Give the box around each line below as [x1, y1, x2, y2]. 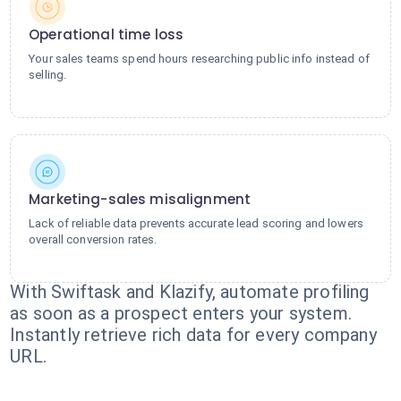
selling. [29, 68, 67, 81]
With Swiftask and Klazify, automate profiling [10, 281, 370, 303]
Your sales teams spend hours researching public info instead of [29, 52, 370, 65]
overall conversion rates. [29, 233, 158, 246]
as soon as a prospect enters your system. [10, 303, 352, 324]
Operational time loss [29, 25, 184, 44]
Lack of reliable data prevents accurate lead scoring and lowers [29, 217, 363, 230]
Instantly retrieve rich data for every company [10, 324, 377, 346]
